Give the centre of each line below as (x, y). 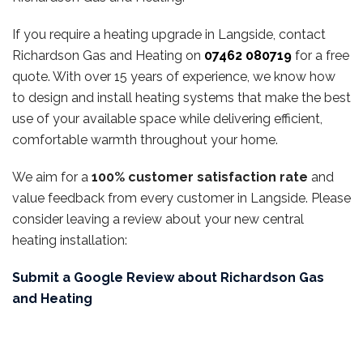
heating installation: (70, 240)
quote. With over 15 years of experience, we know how (174, 76)
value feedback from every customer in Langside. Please (181, 198)
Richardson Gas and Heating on (108, 55)
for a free (320, 55)
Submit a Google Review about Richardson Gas (168, 277)
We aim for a (52, 177)
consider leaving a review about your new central (158, 219)
